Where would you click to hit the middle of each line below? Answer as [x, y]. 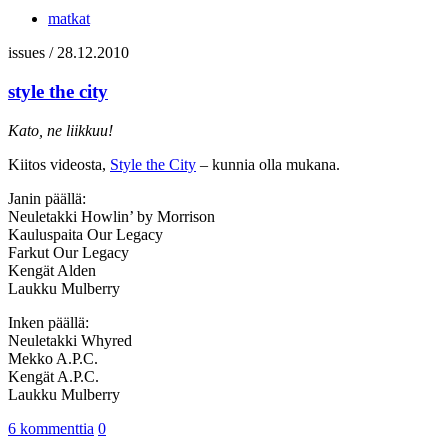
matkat [69, 19]
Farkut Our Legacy [68, 252]
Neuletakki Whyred [70, 340]
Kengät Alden [52, 270]
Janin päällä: [47, 198]
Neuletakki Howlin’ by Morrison [111, 216]
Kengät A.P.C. [53, 376]
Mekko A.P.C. [53, 358]
